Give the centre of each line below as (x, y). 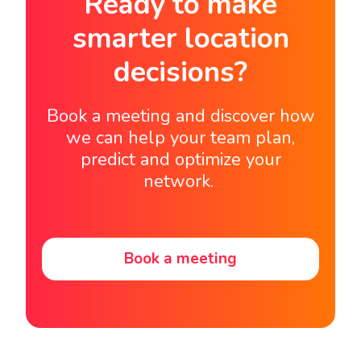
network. (178, 182)
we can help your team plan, (180, 138)
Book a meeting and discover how (180, 116)
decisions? (180, 73)
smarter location (180, 39)
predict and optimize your (180, 160)
